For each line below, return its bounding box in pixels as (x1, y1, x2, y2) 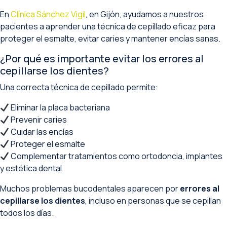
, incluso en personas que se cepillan (85, 195, 221, 206)
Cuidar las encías (9, 126, 74, 137)
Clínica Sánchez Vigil (11, 9, 86, 20)
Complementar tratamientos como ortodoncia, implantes (9, 150, 223, 162)
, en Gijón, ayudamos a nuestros (86, 9, 204, 20)
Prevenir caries (9, 114, 67, 125)
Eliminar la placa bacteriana (9, 102, 110, 113)
